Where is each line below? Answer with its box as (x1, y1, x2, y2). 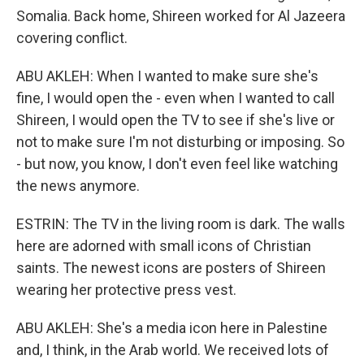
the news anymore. (16, 177, 140, 194)
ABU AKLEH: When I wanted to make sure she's (16, 67, 318, 84)
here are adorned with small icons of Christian (16, 237, 311, 254)
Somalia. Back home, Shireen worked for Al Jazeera (16, 7, 345, 24)
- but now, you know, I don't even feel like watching (16, 155, 338, 172)
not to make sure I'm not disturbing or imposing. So (16, 133, 344, 150)
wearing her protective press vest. (16, 281, 236, 298)
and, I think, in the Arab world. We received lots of (16, 341, 329, 358)
